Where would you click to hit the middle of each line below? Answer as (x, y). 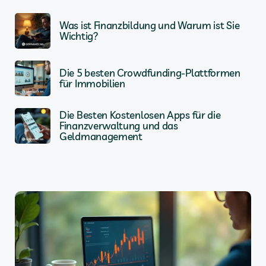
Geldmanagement (101, 136)
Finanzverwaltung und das (119, 125)
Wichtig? (79, 36)
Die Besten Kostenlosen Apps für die (140, 115)
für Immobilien (92, 83)
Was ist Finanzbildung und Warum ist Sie (150, 25)
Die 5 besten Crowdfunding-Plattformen (150, 72)
